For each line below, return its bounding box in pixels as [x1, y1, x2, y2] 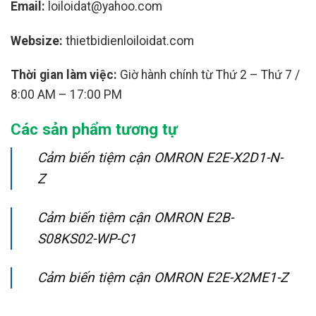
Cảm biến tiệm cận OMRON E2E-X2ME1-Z [37, 269, 288, 286]
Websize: [11, 33, 63, 48]
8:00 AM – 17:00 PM [11, 87, 122, 102]
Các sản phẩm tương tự [11, 120, 178, 139]
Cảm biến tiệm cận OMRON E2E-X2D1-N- [37, 150, 283, 166]
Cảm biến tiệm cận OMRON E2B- [37, 209, 233, 226]
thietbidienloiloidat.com [66, 33, 194, 48]
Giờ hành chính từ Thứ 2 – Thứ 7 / [117, 68, 300, 83]
